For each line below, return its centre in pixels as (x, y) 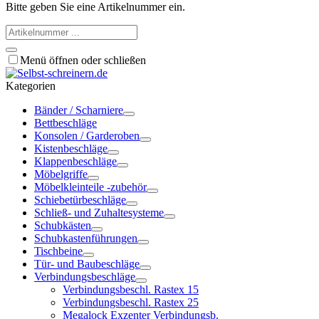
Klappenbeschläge (75, 162)
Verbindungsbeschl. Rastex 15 (131, 290)
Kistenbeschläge (71, 149)
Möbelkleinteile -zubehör (90, 187)
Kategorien (31, 86)
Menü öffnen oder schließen (83, 61)
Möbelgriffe (61, 174)
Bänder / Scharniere (79, 110)
